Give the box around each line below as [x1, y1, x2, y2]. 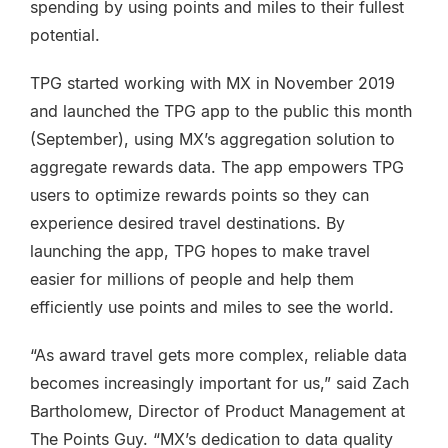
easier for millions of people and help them [30, 269, 354, 289]
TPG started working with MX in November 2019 [30, 73, 395, 93]
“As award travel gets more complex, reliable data [30, 345, 407, 365]
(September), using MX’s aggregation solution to [30, 129, 395, 149]
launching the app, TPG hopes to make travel [30, 241, 370, 261]
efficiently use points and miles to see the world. [30, 297, 394, 317]
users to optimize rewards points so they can [30, 185, 369, 205]
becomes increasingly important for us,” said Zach [30, 373, 409, 393]
